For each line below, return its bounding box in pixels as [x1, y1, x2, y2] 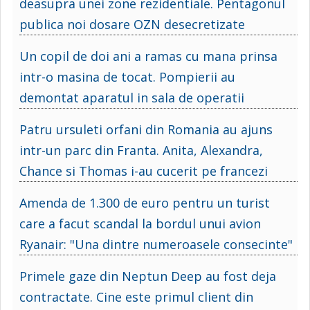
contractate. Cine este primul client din [19, 288, 253, 305]
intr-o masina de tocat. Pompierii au [19, 68, 235, 85]
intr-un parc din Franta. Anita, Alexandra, [19, 141, 263, 158]
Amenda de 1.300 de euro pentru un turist [19, 194, 270, 211]
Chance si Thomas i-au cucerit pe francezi [19, 162, 268, 179]
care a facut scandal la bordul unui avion [19, 215, 261, 232]
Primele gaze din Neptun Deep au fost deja [19, 267, 276, 284]
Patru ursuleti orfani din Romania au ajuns [19, 120, 273, 138]
